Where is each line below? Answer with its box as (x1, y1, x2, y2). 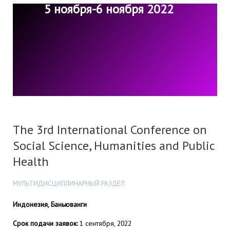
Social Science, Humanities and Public (13, 138, 215, 154)
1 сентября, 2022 (78, 219, 131, 228)
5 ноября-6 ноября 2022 (44, 1, 174, 17)
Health (13, 154, 49, 170)
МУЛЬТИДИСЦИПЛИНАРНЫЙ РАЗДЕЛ (13, 179, 125, 188)
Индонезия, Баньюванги (13, 199, 87, 209)
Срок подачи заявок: (13, 219, 78, 228)
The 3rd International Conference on (13, 122, 207, 138)
